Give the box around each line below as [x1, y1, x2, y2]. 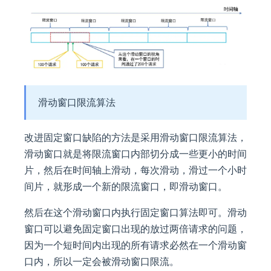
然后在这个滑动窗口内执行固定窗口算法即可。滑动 [24, 206, 247, 218]
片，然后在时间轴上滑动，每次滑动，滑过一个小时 [24, 163, 247, 176]
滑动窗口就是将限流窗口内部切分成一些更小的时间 [24, 147, 247, 160]
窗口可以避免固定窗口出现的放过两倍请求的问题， [24, 222, 247, 235]
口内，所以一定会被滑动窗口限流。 [24, 255, 179, 267]
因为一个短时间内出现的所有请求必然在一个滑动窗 [24, 238, 247, 251]
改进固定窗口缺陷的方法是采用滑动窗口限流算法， [24, 131, 247, 143]
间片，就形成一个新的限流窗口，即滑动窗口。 [24, 180, 227, 192]
